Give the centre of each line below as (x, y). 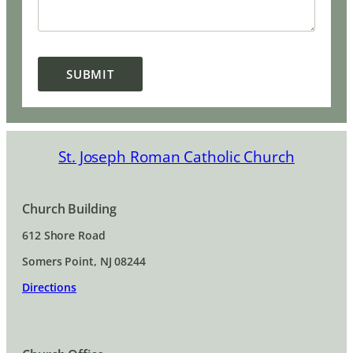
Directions (49, 287)
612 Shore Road (64, 235)
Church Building (69, 208)
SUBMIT (90, 74)
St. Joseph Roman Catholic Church (176, 157)
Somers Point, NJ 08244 (84, 261)
